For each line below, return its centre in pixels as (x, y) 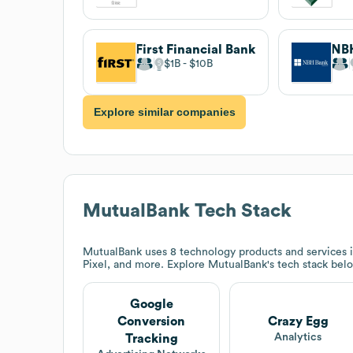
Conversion (152, 321)
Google (151, 304)
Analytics (298, 337)
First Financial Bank (195, 49)
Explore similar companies (164, 112)
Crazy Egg (298, 321)
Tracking (151, 338)
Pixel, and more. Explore (145, 264)
